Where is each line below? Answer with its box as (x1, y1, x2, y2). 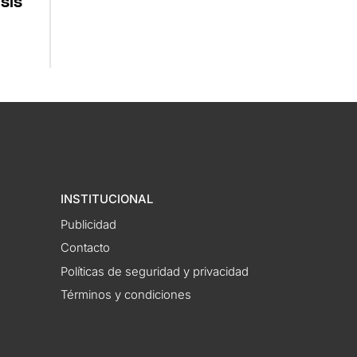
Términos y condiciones (61, 288, 192, 303)
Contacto (61, 241, 111, 256)
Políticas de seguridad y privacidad (61, 264, 249, 279)
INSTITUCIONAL (61, 192, 154, 207)
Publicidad (61, 217, 117, 232)
